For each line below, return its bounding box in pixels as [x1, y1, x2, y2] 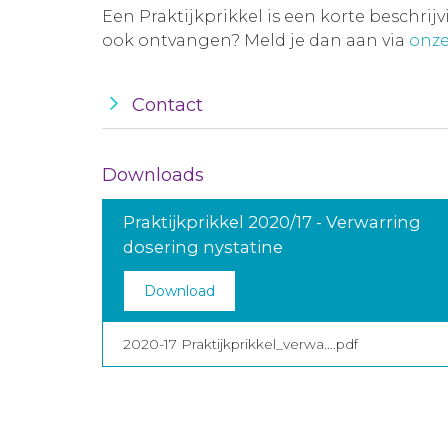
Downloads [102, 164, 204, 186]
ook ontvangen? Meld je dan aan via [102, 31, 409, 50]
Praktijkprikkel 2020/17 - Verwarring [123, 212, 421, 232]
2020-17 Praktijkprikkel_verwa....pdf [123, 336, 358, 352]
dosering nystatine [123, 237, 283, 257]
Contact [132, 94, 203, 116]
